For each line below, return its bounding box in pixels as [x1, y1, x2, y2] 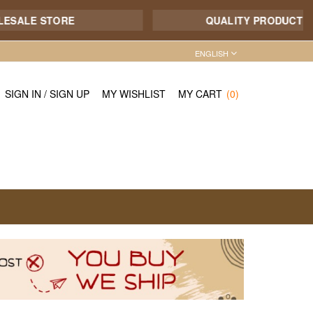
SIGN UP [50, 87, 89, 101]
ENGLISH [195, 48, 228, 59]
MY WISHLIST [102, 87, 166, 101]
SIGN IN [5, 87, 41, 101]
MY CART [178, 87, 222, 101]
